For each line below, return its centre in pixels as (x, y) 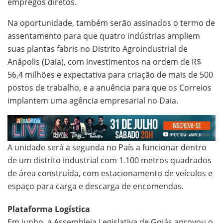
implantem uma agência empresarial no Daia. (93, 101)
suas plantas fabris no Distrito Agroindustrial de (98, 49)
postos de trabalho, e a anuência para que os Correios (110, 88)
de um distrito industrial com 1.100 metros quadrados (110, 161)
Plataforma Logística (49, 209)
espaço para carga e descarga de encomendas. (96, 186)
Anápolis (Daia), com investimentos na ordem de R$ (104, 62)
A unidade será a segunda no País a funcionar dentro (107, 148)
